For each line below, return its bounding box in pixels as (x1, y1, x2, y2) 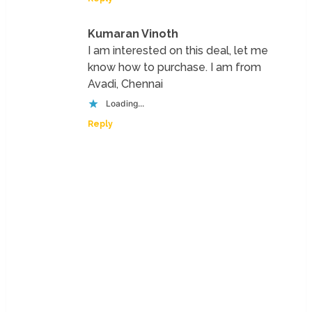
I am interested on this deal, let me (88, 43, 269, 57)
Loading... (106, 97, 145, 109)
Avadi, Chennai (88, 77, 164, 91)
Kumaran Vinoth (88, 26, 179, 40)
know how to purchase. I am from (88, 60, 262, 74)
